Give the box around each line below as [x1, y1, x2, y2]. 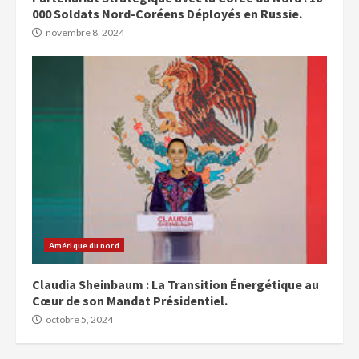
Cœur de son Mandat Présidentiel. [32, 292, 228, 309]
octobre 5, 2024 [44, 313, 113, 325]
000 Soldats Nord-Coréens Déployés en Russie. [32, 5, 302, 22]
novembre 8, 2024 [44, 26, 124, 38]
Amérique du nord [49, 240, 119, 250]
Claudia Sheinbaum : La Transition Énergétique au [32, 276, 319, 292]
